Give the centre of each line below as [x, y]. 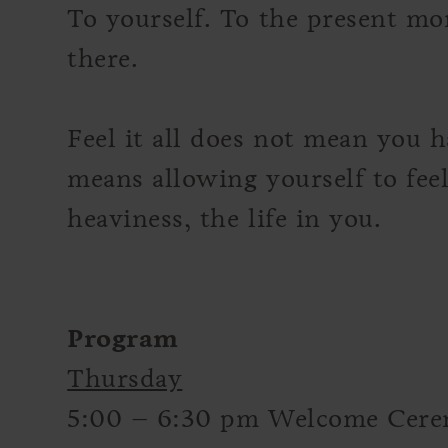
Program [123, 338]
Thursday [125, 378]
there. [103, 58]
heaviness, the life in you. [224, 218]
